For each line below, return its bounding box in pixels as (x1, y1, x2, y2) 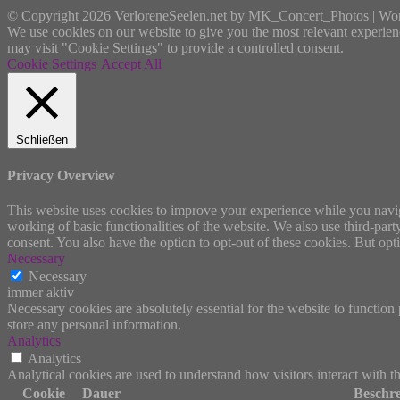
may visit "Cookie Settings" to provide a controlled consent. (7, 39, 344, 55)
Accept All (101, 55, 162, 71)
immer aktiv (7, 285, 74, 301)
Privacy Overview (7, 167, 115, 183)
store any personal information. (7, 317, 181, 333)
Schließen (16, 132, 68, 146)
